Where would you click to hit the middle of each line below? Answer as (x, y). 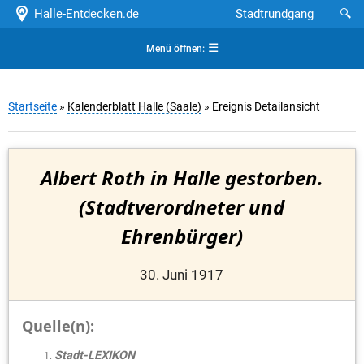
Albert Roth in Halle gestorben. (182, 178)
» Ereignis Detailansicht (261, 107)
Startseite (32, 107)
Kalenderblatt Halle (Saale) (134, 107)
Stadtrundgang (275, 14)
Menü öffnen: (175, 49)
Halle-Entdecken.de (83, 14)
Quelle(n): (58, 325)
